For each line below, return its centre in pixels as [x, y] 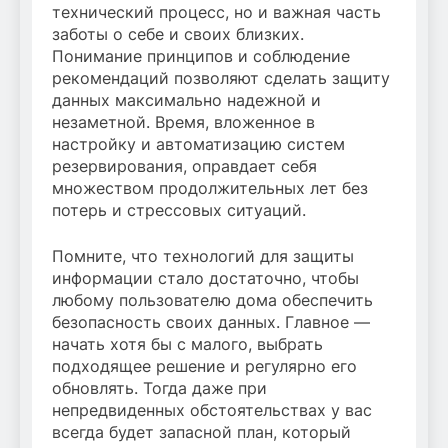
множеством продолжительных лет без [210, 188]
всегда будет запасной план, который [201, 432]
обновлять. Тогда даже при [159, 388]
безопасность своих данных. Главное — [211, 322]
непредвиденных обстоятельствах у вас [212, 410]
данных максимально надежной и [186, 100]
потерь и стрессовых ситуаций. [179, 210]
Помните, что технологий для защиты [203, 256]
